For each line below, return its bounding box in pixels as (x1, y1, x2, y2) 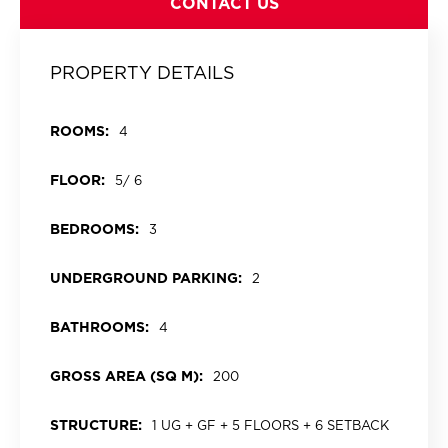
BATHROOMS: (50, 319, 149, 335)
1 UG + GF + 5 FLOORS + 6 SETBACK (152, 418, 389, 433)
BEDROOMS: (50, 221, 139, 237)
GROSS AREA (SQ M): (50, 368, 203, 384)
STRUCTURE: (50, 417, 142, 433)
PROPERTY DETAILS (50, 62, 235, 83)
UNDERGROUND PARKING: (50, 270, 242, 286)
